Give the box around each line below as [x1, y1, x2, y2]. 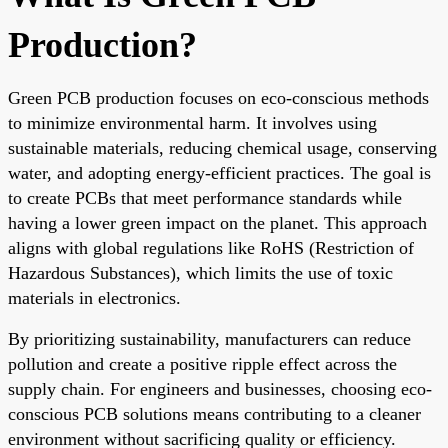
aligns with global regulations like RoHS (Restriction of [8, 237, 414, 258]
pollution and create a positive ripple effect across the [8, 353, 397, 374]
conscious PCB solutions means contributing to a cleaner [8, 403, 421, 424]
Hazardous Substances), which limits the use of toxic [8, 262, 393, 283]
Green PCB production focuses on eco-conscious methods [8, 87, 429, 108]
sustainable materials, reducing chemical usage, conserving [8, 137, 437, 158]
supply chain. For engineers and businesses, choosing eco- [8, 378, 432, 399]
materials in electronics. [8, 287, 181, 308]
